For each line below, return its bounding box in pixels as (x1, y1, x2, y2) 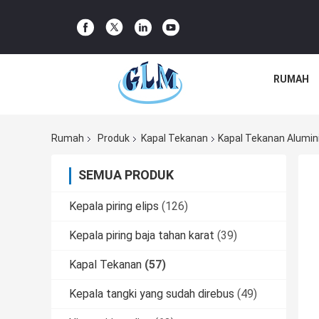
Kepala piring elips (69, 199, 159, 214)
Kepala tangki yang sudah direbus (69, 287, 234, 301)
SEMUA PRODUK (78, 167, 174, 183)
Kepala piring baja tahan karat (69, 229, 214, 243)
